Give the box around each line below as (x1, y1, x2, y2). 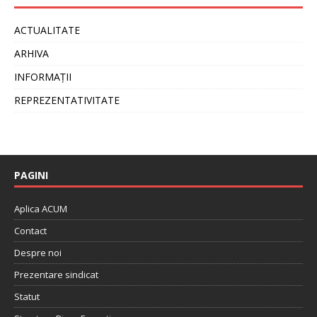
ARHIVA (14, 47, 49, 61)
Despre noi (14, 246, 62, 260)
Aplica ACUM (14, 202, 67, 216)
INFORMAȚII (14, 70, 71, 84)
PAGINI (14, 168, 48, 183)
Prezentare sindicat (14, 268, 98, 282)
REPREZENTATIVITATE (14, 93, 120, 108)
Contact (14, 224, 47, 238)
